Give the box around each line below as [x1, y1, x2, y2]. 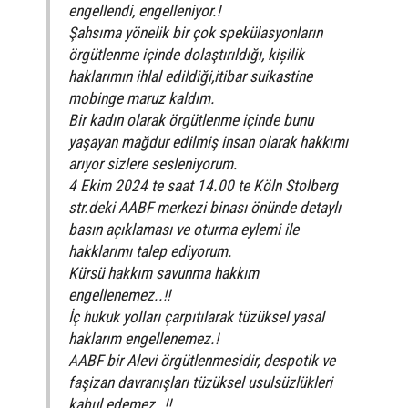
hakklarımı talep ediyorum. [68, 241, 232, 260]
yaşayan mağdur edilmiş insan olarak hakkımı [68, 132, 348, 151]
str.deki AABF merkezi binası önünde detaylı [68, 198, 341, 217]
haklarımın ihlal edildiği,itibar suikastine [68, 66, 312, 86]
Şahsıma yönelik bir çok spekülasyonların [68, 23, 322, 42]
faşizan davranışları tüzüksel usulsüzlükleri [68, 372, 332, 392]
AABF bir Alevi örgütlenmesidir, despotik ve [68, 351, 335, 370]
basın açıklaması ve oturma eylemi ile [68, 219, 299, 239]
